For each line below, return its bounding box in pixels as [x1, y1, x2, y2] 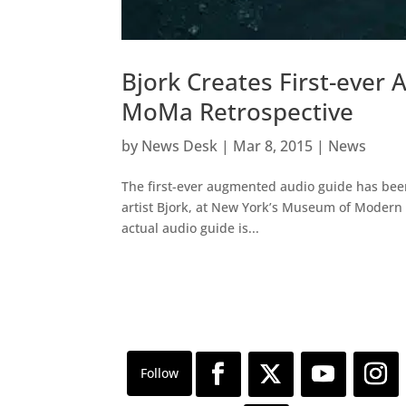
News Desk [141, 136, 218, 157]
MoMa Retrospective [121, 95, 354, 129]
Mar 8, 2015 [233, 136, 314, 157]
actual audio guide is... [121, 219, 260, 237]
